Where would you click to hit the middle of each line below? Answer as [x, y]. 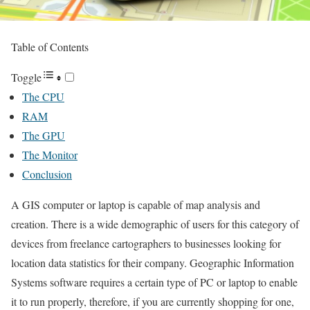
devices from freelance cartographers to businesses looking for [146, 243]
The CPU [43, 97]
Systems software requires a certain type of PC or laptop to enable [154, 282]
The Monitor [50, 155]
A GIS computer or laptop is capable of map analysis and [136, 204]
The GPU [44, 135]
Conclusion [47, 174]
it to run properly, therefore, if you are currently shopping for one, [153, 301]
